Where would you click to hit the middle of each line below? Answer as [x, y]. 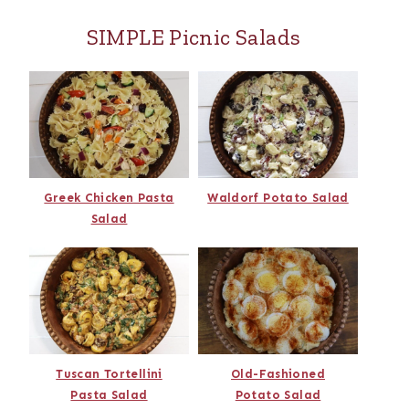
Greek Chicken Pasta [109, 198]
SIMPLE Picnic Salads [194, 37]
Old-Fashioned [278, 373]
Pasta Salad [109, 394]
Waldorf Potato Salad [278, 198]
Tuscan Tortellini [109, 373]
